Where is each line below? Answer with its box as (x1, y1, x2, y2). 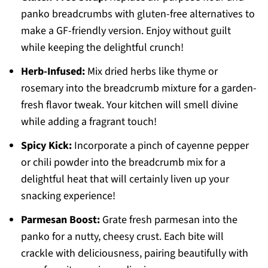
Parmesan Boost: (20, 212, 100, 228)
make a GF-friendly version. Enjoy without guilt (20, 23, 231, 39)
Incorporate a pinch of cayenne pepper (71, 138, 249, 154)
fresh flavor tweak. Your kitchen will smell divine (20, 98, 238, 113)
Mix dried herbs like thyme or (84, 64, 218, 80)
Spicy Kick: (20, 138, 72, 154)
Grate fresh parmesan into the (99, 212, 237, 228)
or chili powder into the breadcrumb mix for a (20, 155, 226, 170)
